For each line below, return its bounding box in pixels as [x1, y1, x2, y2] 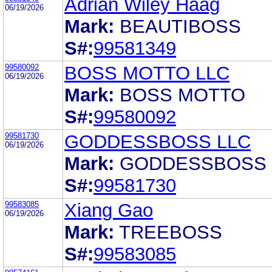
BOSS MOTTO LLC [64, 62, 229, 84]
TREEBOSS [119, 221, 222, 243]
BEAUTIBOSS [120, 15, 241, 37]
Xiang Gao [64, 199, 153, 221]
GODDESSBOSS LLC [64, 131, 251, 152]
